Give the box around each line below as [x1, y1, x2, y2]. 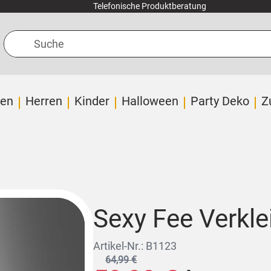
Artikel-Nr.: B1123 [93, 239, 177, 252]
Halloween [121, 94, 178, 108]
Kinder [74, 94, 109, 108]
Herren [25, 94, 62, 108]
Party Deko [190, 94, 249, 108]
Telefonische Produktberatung [93, 1, 206, 11]
